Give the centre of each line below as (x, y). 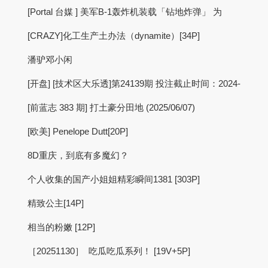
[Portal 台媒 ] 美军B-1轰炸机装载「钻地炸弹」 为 (125, 12)
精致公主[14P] (56, 203)
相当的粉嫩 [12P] (61, 227)
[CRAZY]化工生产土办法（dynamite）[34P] (114, 36)
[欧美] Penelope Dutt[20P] (78, 131)
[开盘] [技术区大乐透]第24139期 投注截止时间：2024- (134, 83)
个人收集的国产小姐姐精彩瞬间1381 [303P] (114, 179)
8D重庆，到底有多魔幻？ (78, 155)
